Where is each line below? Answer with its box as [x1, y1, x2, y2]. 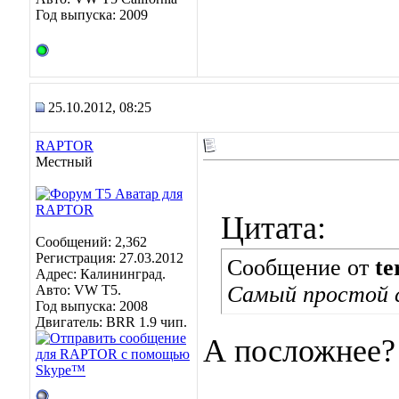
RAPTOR [36, 138, 94, 153]
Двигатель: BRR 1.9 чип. [36, 314, 187, 330]
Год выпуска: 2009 [36, 7, 148, 22]
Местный [36, 154, 93, 169]
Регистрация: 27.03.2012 [36, 250, 183, 265]
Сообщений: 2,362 [36, 234, 147, 249]
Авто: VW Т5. [36, 282, 121, 297]
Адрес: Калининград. [36, 266, 166, 281]
